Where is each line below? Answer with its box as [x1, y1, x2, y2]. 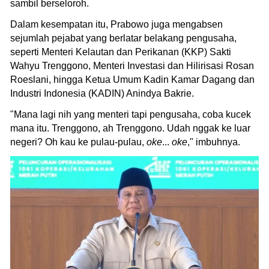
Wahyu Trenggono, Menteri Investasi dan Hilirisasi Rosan [10, 60, 254, 71]
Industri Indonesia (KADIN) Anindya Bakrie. [10, 88, 194, 98]
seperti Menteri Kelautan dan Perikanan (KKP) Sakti [10, 46, 231, 57]
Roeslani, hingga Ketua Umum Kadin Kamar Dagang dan [10, 74, 255, 85]
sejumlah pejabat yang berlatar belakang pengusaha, [10, 32, 237, 43]
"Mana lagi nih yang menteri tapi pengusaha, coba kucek [10, 109, 251, 119]
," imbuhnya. [187, 136, 240, 147]
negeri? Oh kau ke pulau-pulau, [10, 136, 147, 147]
